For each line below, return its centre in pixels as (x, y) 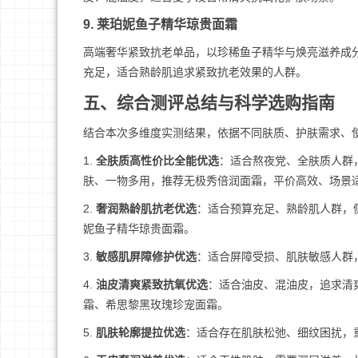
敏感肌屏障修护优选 (146, 257)
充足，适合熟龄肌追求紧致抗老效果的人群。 (195, 72)
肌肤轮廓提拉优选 (141, 332)
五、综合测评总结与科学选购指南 (209, 103)
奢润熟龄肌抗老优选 (146, 209)
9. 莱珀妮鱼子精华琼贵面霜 (160, 24)
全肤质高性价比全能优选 (157, 161)
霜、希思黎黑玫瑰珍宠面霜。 (156, 304)
